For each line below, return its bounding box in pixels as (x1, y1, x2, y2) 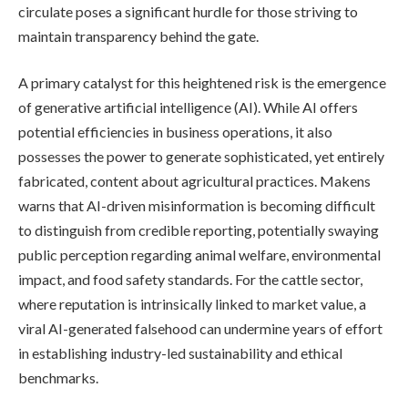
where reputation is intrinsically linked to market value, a (18, 295, 366, 313)
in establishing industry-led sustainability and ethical (18, 344, 342, 362)
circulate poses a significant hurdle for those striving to (18, 2, 358, 20)
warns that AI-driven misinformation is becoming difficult (18, 197, 375, 215)
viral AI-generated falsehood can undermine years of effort (18, 320, 382, 338)
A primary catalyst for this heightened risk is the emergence (18, 74, 386, 92)
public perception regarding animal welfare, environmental (18, 246, 381, 264)
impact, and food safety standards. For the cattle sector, (18, 270, 362, 289)
